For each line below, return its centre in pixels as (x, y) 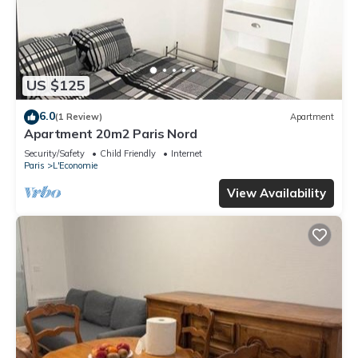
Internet (187, 153)
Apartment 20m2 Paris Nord (111, 133)
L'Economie (75, 165)
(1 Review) (79, 117)
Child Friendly (128, 153)
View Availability (276, 193)
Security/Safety (54, 153)
